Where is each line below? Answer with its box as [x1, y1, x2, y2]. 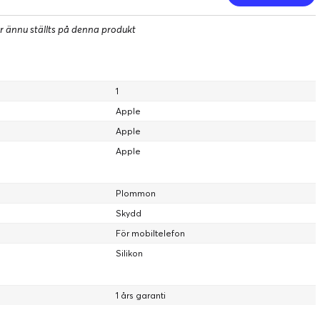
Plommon [116, 188, 156, 199]
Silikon [116, 248, 143, 259]
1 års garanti [116, 290, 166, 301]
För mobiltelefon [116, 228, 185, 239]
